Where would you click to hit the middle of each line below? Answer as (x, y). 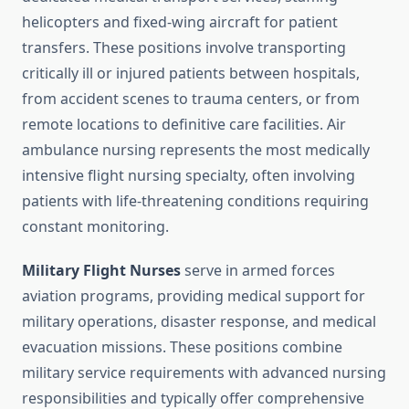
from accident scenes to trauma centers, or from (191, 99)
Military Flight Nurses (101, 271)
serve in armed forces (258, 271)
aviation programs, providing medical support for (194, 296)
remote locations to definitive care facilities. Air (184, 125)
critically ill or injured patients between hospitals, (191, 73)
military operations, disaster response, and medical (199, 322)
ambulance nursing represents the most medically (196, 150)
